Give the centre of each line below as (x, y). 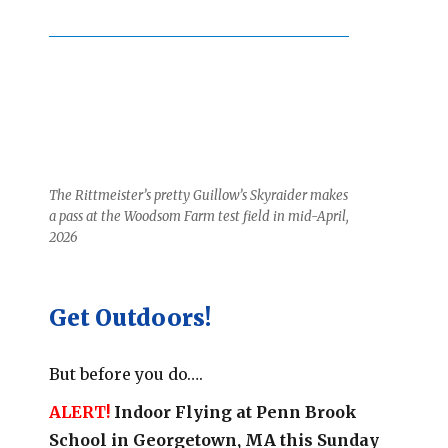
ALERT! (80, 411)
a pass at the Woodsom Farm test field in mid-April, (199, 216)
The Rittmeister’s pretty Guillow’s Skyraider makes (199, 195)
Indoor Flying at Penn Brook (234, 411)
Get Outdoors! (135, 317)
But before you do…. (126, 373)
